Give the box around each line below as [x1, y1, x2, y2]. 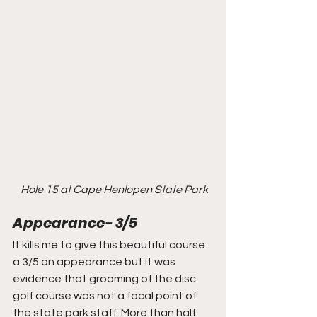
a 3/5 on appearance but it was [13, 255, 178, 267]
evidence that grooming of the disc [13, 272, 198, 284]
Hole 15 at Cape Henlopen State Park [21, 183, 208, 195]
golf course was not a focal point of [13, 289, 199, 301]
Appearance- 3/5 [13, 212, 137, 233]
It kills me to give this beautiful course [13, 238, 207, 250]
